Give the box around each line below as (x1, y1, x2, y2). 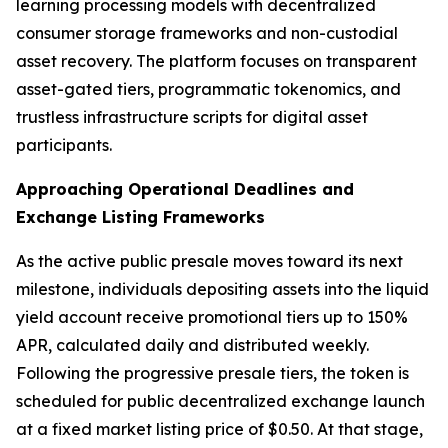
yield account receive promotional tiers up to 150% (16, 307, 408, 328)
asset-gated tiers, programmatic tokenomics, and (16, 79, 401, 100)
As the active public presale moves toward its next (16, 251, 403, 272)
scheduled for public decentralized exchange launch (16, 391, 425, 412)
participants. (16, 135, 112, 156)
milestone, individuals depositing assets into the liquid (16, 279, 429, 300)
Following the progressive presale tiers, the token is (16, 363, 409, 384)
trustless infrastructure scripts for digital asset (16, 107, 368, 128)
